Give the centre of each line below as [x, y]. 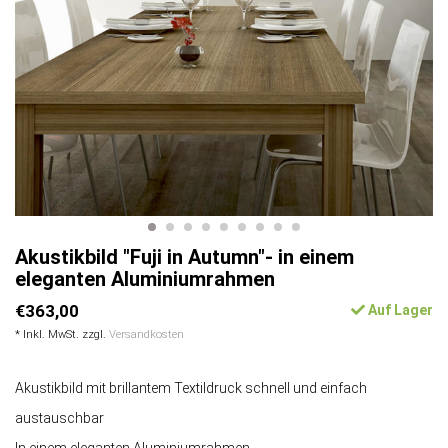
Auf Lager [399, 310]
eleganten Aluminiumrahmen [145, 279]
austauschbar [59, 418]
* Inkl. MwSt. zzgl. [62, 335]
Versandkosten [146, 335]
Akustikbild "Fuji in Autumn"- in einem [184, 257]
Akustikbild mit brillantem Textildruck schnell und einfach [191, 388]
